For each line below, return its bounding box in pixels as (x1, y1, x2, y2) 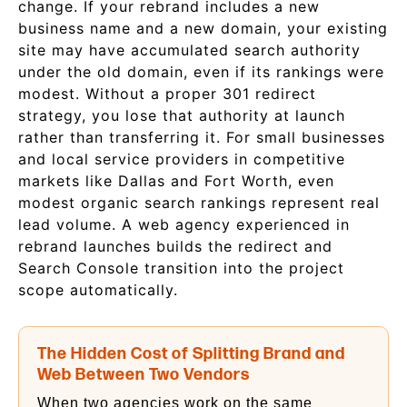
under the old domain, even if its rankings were (18, 63, 384, 81)
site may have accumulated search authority (18, 41, 361, 59)
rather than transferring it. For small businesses (18, 128, 385, 146)
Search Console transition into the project (18, 259, 344, 277)
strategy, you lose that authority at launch (18, 106, 345, 124)
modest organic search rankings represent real (18, 194, 380, 212)
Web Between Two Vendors (37, 365, 250, 384)
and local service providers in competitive (18, 150, 345, 168)
